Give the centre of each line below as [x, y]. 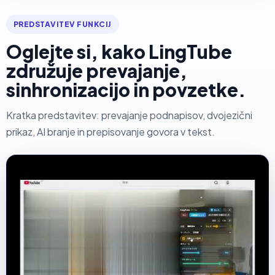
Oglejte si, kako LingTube [119, 51]
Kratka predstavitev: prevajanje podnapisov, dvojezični [129, 115]
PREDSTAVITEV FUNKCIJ [63, 24]
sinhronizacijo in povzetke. [126, 89]
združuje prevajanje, [97, 70]
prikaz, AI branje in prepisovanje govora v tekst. [110, 131]
